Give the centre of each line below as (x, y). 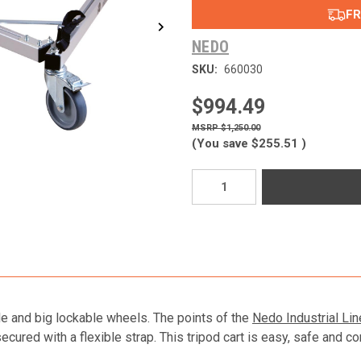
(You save (220, 144)
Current (207, 177)
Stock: (205, 193)
